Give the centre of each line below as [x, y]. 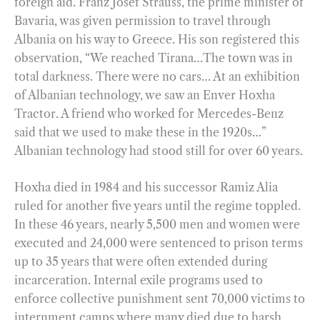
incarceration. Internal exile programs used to [139, 280]
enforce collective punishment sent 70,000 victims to [160, 299]
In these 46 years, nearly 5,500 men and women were [157, 225]
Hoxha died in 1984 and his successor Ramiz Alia [146, 187]
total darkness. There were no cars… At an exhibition [157, 76]
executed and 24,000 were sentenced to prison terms [159, 243]
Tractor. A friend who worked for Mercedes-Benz [149, 113]
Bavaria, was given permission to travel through [142, 20]
